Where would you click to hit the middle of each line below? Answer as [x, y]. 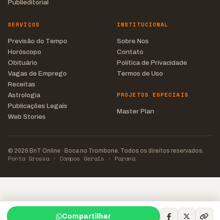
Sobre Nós [133, 41]
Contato [130, 52]
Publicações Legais [38, 106]
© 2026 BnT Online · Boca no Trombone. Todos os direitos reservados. [106, 151]
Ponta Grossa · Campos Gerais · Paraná [71, 158]
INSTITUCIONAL [143, 25]
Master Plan [136, 111]
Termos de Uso [140, 73]
